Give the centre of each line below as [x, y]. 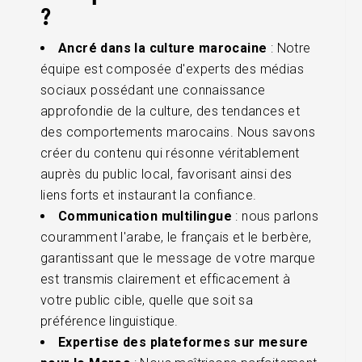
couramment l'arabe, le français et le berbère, [176, 237]
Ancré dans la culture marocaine [163, 48]
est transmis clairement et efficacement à [166, 279]
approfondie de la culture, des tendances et [170, 111]
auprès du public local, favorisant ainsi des [166, 174]
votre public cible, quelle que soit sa [147, 300]
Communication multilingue [145, 216]
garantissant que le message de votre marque [178, 258]
